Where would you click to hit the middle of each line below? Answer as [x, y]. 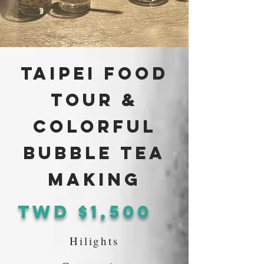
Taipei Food [94, 73]
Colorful [94, 126]
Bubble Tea [94, 153]
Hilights [94, 240]
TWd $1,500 [85, 212]
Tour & [94, 100]
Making [94, 179]
